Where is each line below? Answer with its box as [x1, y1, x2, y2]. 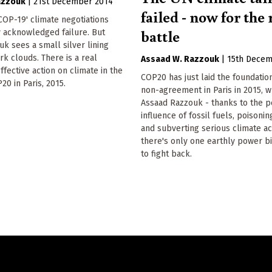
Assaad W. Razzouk [141, 53, 220, 64]
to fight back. [141, 148, 192, 159]
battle [141, 25, 180, 46]
